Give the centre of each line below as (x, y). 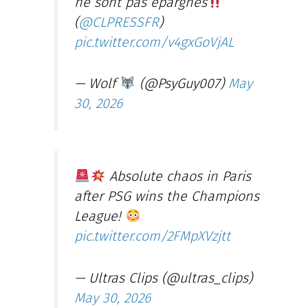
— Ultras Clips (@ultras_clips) (164, 278)
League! (100, 216)
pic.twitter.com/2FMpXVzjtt (153, 236)
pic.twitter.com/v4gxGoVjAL (154, 42)
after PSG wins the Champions (167, 196)
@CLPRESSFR (119, 22)
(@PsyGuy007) (181, 84)
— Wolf (97, 84)
